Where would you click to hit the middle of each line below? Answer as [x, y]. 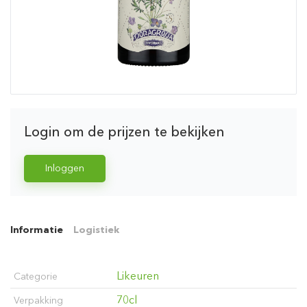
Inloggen [65, 168]
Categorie [36, 276]
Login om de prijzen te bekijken [124, 131]
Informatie [37, 230]
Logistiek [96, 230]
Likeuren [138, 275]
